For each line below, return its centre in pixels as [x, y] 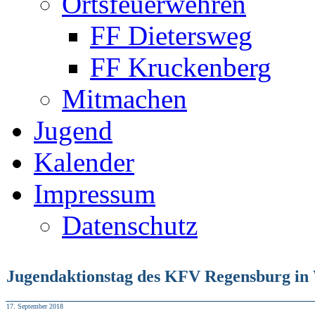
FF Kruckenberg [181, 67]
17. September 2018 [35, 306]
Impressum [95, 194]
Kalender [84, 162]
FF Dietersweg [171, 36]
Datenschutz [130, 225]
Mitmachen [124, 99]
